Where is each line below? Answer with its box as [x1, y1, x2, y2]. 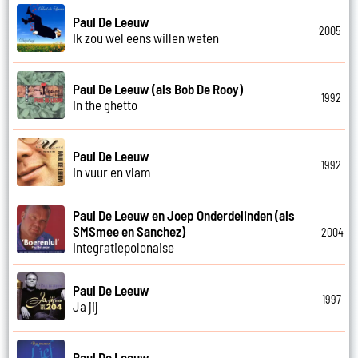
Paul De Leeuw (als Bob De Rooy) [73, 80, 244, 97]
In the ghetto [73, 96, 138, 113]
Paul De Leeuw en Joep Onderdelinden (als [73, 206, 296, 223]
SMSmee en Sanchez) [73, 222, 186, 239]
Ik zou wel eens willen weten [73, 29, 220, 46]
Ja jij [73, 297, 99, 314]
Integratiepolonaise [73, 238, 175, 255]
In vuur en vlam [73, 163, 152, 180]
